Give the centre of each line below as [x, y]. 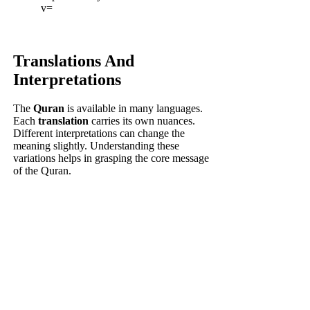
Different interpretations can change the [99, 134]
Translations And [74, 61]
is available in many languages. [134, 109]
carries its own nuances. [142, 121]
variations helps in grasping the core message [111, 158]
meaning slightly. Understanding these [97, 146]
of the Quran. [43, 171]
